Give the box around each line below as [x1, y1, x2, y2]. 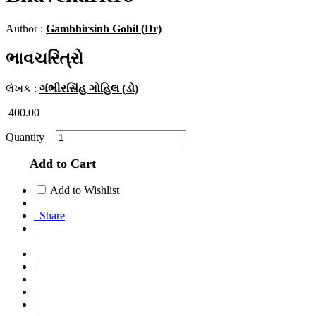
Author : [6, 23, 46, 35]
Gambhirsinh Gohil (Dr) [46, 23, 162, 35]
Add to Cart [23, 156, 96, 171]
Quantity [6, 130, 53, 143]
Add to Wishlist [50, 183, 119, 196]
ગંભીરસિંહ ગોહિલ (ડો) [39, 82, 138, 95]
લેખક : [6, 82, 39, 95]
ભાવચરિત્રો [6, 49, 83, 68]
